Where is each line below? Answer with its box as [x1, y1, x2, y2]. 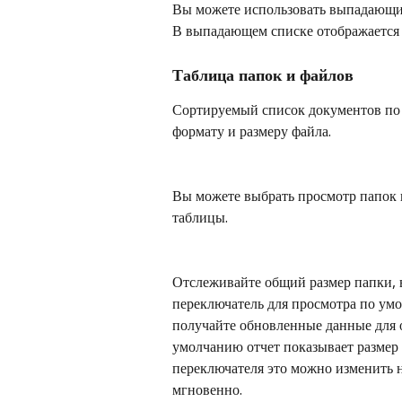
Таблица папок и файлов [172, 63, 354, 85]
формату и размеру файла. [172, 120, 331, 141]
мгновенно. [172, 380, 242, 400]
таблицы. [172, 206, 228, 227]
